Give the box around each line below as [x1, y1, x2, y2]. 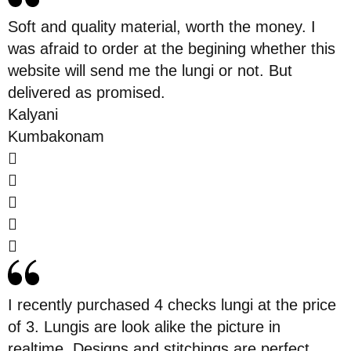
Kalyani [8, 105, 58, 123]
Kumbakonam [8, 127, 104, 145]
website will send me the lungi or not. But [8, 61, 292, 79]
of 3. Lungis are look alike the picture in [8, 317, 280, 335]
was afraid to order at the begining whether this [8, 39, 335, 57]
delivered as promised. [8, 83, 165, 101]
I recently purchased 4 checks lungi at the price [8, 295, 336, 313]
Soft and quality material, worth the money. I [8, 17, 316, 35]
